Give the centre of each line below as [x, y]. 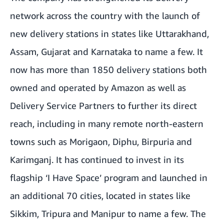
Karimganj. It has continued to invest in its [97, 159]
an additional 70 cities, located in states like [100, 195]
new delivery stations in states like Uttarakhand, [109, 33]
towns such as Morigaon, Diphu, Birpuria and [101, 141]
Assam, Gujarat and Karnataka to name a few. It [106, 51]
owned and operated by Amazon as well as [98, 87]
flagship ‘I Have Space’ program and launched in [109, 177]
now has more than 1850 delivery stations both [108, 69]
